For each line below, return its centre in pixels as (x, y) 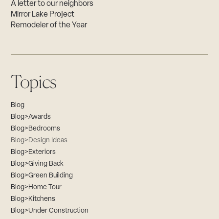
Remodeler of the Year (49, 25)
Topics (34, 81)
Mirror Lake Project (43, 14)
